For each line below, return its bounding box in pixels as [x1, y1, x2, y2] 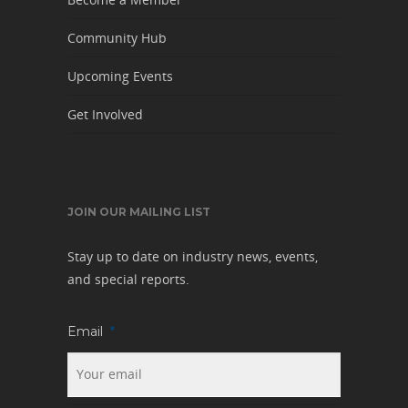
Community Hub [67, 29, 167, 47]
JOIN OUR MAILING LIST [67, 205, 210, 219]
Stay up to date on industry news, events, [67, 248, 318, 266]
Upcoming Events [67, 67, 173, 86]
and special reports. [67, 270, 189, 289]
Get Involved [67, 106, 143, 124]
